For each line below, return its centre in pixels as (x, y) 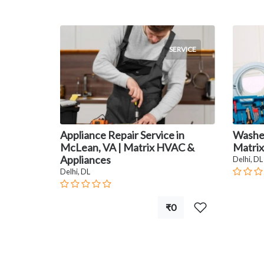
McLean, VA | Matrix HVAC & (127, 148)
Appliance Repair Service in (122, 135)
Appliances (85, 160)
